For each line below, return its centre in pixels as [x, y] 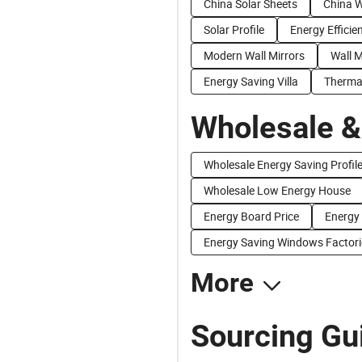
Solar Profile [234, 29]
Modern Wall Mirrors [254, 55]
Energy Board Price [251, 216]
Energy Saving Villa [251, 81]
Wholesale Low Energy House [277, 190]
